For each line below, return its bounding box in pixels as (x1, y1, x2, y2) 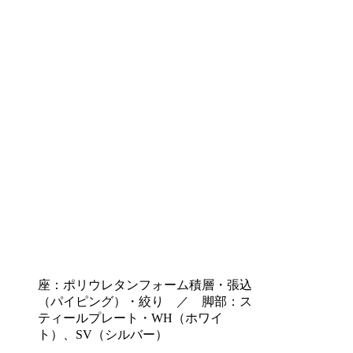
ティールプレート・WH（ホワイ (38, 311, 223, 325)
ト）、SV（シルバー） (38, 328, 168, 342)
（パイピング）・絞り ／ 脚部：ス (38, 295, 252, 309)
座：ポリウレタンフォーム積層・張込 (38, 278, 252, 292)
